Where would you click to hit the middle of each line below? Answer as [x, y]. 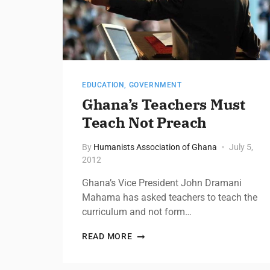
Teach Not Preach [145, 122]
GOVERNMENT [155, 85]
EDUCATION [103, 85]
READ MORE [107, 236]
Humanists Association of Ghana [155, 147]
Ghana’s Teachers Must [164, 104]
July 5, [241, 147]
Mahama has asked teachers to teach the [170, 197]
